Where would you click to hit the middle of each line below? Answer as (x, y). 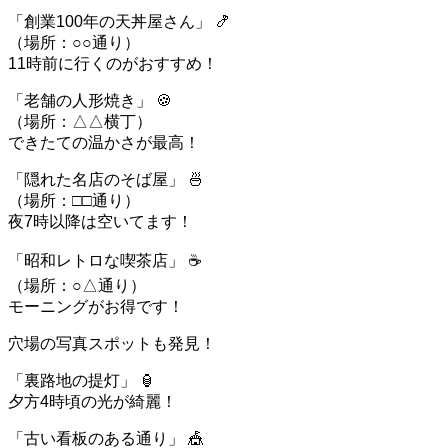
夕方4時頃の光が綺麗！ (92, 401)
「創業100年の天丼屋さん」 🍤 (119, 21)
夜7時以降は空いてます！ (100, 221)
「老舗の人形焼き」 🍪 (90, 100)
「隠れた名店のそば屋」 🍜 (106, 179)
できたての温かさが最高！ (104, 142)
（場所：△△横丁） (80, 121)
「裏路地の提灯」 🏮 (82, 380)
